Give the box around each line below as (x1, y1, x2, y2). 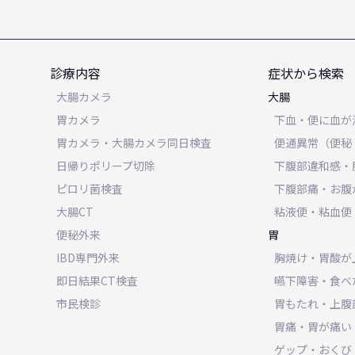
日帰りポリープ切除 (55, 158, 155, 174)
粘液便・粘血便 (274, 204, 353, 219)
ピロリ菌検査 (55, 181, 123, 197)
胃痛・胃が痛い (274, 319, 353, 334)
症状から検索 (268, 63, 345, 82)
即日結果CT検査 (55, 273, 138, 288)
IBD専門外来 (55, 250, 120, 265)
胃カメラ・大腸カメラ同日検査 (55, 135, 212, 151)
